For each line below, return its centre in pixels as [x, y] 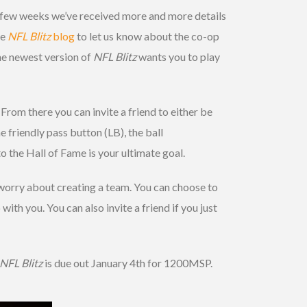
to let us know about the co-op [147, 36]
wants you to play [178, 57]
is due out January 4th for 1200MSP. [128, 263]
